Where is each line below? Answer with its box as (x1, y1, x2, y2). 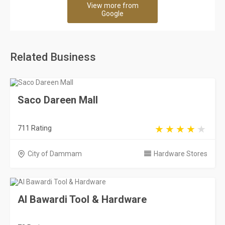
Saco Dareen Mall (18, 94, 98, 106)
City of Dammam (28, 150, 82, 158)
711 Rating (18, 124, 52, 132)
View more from (86, 2, 139, 10)
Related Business (10, 51, 96, 63)
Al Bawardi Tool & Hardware (18, 193, 147, 205)
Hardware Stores (154, 150, 207, 158)
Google (101, 10, 124, 18)
